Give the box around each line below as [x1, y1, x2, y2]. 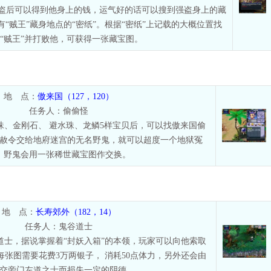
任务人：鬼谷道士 [25, 221, 93, 231]
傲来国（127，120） [37, 91, 114, 101]
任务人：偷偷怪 [28, 106, 88, 116]
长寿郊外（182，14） [35, 207, 116, 217]
